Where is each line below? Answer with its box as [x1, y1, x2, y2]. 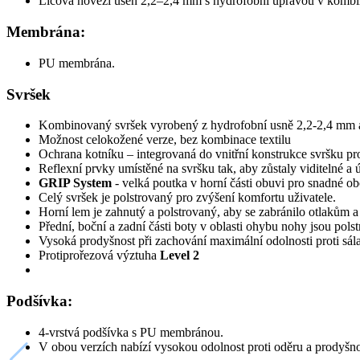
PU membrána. [39, 55, 115, 70]
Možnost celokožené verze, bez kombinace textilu [39, 133, 291, 147]
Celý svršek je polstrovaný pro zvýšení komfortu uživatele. [39, 190, 336, 205]
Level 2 [160, 248, 199, 263]
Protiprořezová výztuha [39, 248, 160, 263]
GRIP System [39, 176, 112, 190]
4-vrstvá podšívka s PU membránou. [39, 325, 223, 339]
